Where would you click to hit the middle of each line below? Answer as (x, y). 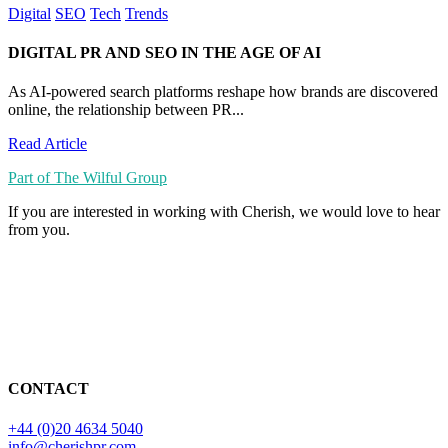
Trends (146, 13)
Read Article (47, 144)
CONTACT (48, 389)
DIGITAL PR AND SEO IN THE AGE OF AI (164, 52)
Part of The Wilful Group (87, 178)
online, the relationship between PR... (126, 110)
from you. (39, 230)
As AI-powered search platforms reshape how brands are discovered (223, 92)
